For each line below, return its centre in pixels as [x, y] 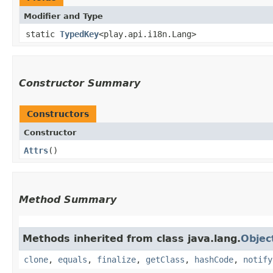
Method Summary [68, 199]
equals [73, 259]
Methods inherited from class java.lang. [132, 238]
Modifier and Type [63, 16]
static [43, 34]
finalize [116, 259]
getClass [165, 259]
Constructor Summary [80, 83]
